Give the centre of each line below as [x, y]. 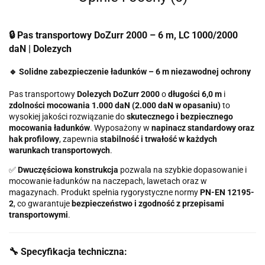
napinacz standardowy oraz [203, 128]
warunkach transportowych [59, 151]
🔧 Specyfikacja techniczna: [68, 252]
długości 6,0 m [195, 94]
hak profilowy [34, 139]
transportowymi [38, 215]
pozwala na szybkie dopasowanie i [182, 170]
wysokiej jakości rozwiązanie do [68, 117]
